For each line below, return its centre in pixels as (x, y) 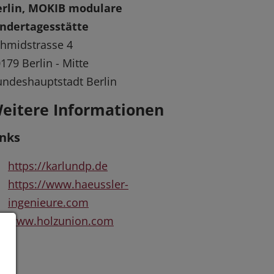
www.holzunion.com (61, 221)
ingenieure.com (48, 203)
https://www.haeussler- (68, 184)
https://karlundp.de (58, 166)
